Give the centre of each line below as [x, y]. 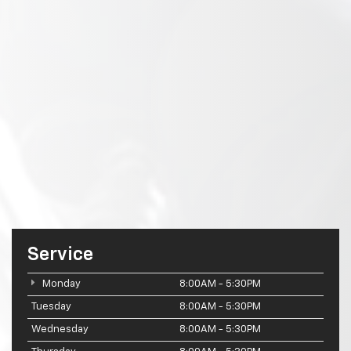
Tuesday [51, 307]
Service [60, 255]
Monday [60, 284]
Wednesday [60, 330]
